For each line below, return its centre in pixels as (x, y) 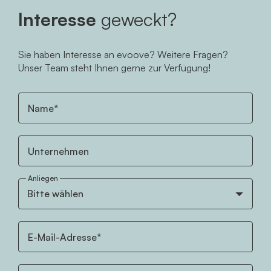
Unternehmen (58, 151)
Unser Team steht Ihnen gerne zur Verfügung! (114, 68)
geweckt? (136, 19)
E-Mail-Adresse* (64, 237)
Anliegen (43, 178)
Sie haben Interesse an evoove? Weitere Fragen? (123, 54)
